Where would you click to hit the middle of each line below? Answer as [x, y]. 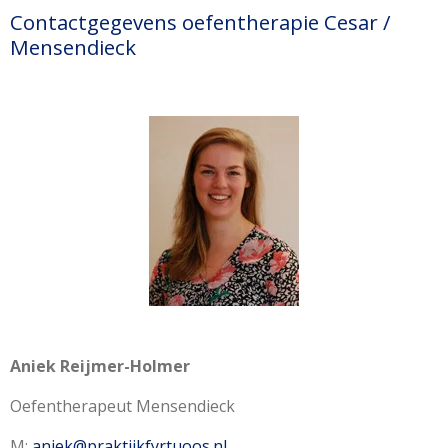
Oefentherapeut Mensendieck [122, 406]
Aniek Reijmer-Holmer [100, 366]
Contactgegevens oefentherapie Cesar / [200, 22]
